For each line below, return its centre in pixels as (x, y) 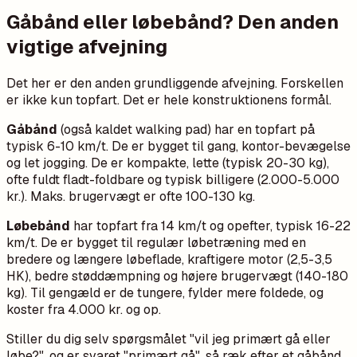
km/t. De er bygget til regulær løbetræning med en (156, 243)
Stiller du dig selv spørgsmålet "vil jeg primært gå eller (169, 339)
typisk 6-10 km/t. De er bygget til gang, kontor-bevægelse (178, 147)
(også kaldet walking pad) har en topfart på (186, 130)
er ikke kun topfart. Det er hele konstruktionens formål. (169, 100)
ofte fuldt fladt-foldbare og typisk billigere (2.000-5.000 (173, 180)
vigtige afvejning (87, 47)
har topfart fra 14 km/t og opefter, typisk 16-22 (210, 226)
